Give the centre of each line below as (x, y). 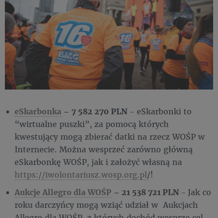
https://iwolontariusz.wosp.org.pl (81, 174)
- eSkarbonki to (161, 111)
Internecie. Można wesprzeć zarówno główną (104, 149)
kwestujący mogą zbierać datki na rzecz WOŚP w (110, 136)
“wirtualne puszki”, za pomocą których (92, 124)
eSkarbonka (38, 111)
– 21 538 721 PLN (146, 192)
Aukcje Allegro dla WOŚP (63, 192)
